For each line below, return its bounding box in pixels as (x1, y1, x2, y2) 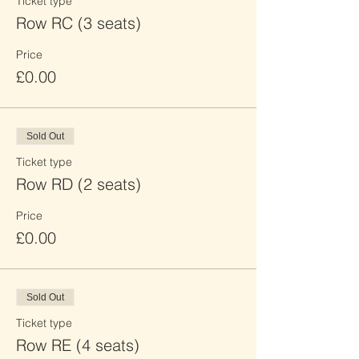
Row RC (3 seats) (16, 13, 141, 33)
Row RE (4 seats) (16, 335, 139, 355)
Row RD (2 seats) (16, 174, 141, 194)
